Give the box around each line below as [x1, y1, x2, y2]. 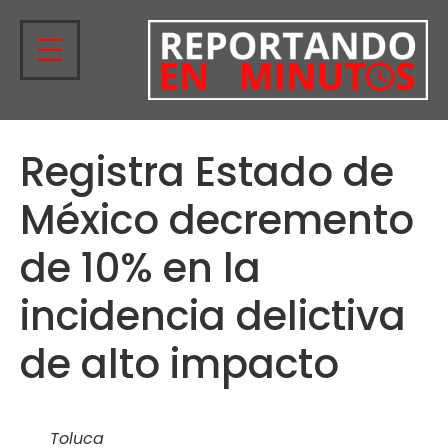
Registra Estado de [20, 144, 394, 201]
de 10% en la [20, 240, 261, 297]
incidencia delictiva [20, 288, 406, 345]
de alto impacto [20, 336, 339, 393]
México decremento [20, 192, 414, 249]
